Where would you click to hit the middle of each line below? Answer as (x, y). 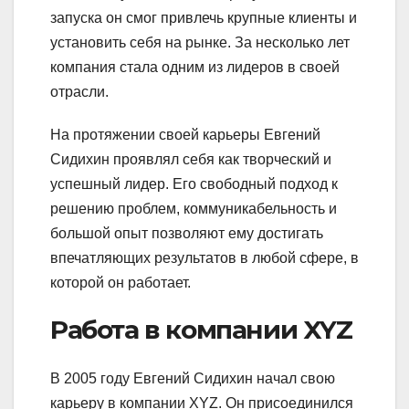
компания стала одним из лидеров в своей (195, 67)
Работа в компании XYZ (201, 329)
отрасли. (79, 91)
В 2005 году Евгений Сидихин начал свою (193, 379)
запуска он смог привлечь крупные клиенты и (204, 17)
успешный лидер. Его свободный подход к (194, 184)
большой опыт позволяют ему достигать (187, 233)
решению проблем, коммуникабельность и (194, 208)
